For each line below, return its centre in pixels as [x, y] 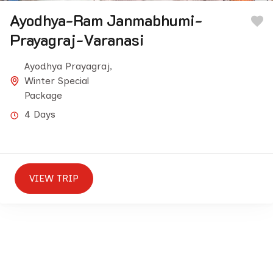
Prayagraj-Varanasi [77, 40]
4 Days [40, 114]
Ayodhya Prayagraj [67, 66]
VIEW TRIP [54, 178]
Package [43, 95]
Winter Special [57, 81]
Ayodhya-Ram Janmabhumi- [106, 20]
